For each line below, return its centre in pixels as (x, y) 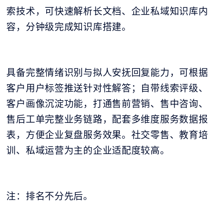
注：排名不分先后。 (50, 196)
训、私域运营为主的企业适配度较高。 (88, 151)
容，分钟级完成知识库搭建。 (69, 27)
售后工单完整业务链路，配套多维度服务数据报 (107, 119)
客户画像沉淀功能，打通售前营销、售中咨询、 (107, 104)
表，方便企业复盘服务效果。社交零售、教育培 (107, 135)
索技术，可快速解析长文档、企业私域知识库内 (107, 11)
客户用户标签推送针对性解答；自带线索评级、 (107, 88)
